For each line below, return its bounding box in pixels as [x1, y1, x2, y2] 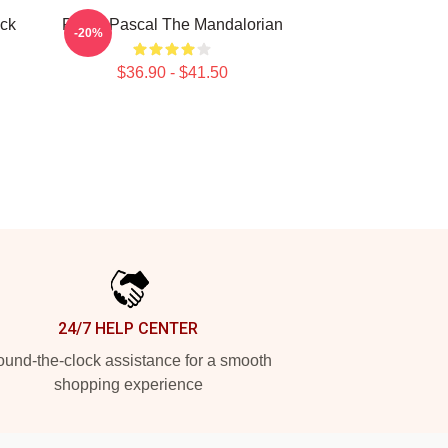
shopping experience [53, 376, 203, 393]
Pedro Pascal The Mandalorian [61, 16, 283, 33]
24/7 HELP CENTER [58, 319, 198, 338]
